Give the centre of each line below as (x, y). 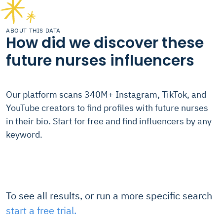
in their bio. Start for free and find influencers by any (109, 121)
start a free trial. (41, 210)
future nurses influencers (100, 61)
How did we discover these (105, 43)
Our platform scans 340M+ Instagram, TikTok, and (106, 94)
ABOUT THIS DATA (33, 30)
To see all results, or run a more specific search (109, 196)
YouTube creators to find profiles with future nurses (107, 108)
